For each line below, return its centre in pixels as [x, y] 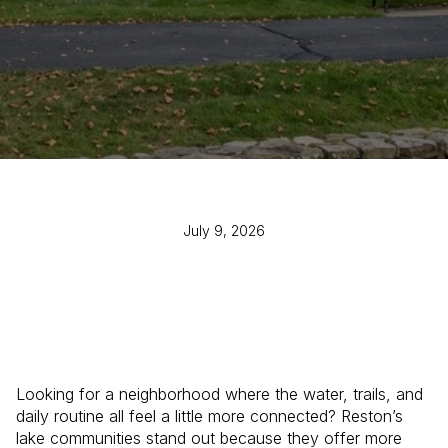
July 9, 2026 [224, 231]
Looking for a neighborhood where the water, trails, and [219, 394]
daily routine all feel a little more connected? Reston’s [209, 416]
